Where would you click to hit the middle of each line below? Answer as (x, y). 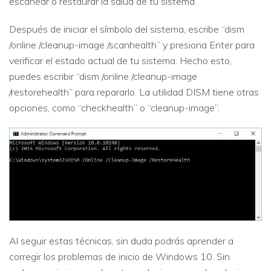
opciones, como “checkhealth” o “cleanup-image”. (114, 107)
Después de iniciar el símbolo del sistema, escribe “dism (127, 29)
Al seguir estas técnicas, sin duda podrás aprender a (121, 241)
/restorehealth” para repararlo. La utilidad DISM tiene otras (134, 92)
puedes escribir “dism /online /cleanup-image (103, 76)
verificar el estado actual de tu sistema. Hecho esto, (120, 60)
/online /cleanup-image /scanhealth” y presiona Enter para (132, 44)
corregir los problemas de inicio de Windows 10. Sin (119, 257)
